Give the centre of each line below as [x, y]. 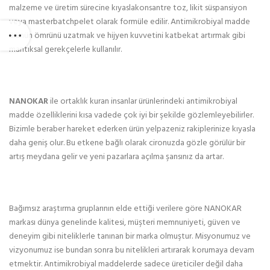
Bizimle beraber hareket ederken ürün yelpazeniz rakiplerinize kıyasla [132, 129]
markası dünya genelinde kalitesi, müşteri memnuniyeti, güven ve [125, 222]
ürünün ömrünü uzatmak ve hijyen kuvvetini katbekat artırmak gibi [127, 36]
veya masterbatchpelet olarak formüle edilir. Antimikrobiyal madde [130, 22]
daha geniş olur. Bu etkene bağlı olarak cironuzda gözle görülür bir [127, 143]
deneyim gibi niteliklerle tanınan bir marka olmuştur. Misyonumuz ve [130, 236]
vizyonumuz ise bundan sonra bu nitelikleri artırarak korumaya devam [132, 250]
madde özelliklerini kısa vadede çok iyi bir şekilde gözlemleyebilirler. [131, 115]
